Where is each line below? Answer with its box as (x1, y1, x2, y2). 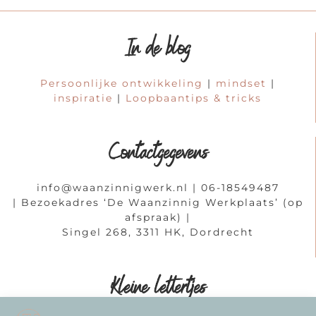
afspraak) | (125, 211, 190, 224)
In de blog (125, 32, 190, 68)
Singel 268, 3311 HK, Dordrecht (61, 226, 254, 239)
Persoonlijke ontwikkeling (40, 76, 203, 90)
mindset (216, 76, 267, 90)
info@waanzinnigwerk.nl (36, 181, 188, 195)
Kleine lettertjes (111, 272, 205, 307)
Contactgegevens (108, 138, 207, 173)
